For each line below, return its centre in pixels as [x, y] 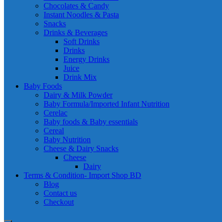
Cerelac [55, 113]
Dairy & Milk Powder [78, 95]
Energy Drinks [86, 59]
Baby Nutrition [67, 139]
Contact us [60, 193]
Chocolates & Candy [76, 6]
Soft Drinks [82, 41]
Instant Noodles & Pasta [81, 15]
